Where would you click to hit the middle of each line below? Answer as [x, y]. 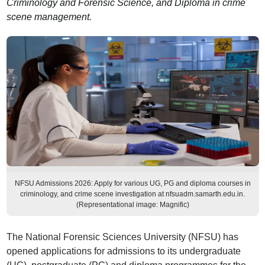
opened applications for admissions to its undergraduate [123, 251]
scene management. [49, 17]
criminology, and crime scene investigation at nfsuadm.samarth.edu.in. [132, 194]
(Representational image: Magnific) [132, 205]
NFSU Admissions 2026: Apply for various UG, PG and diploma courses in [132, 183]
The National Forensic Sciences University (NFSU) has [122, 237]
